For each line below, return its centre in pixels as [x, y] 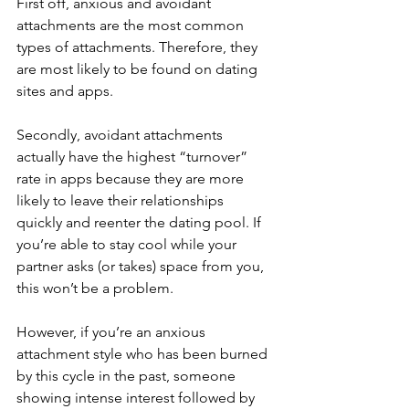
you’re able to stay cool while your [128, 245]
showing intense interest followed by [137, 398]
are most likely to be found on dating [139, 69]
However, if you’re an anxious [113, 332]
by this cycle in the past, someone [128, 376]
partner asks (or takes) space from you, [142, 267]
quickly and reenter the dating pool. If [141, 223]
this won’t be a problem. [97, 288]
